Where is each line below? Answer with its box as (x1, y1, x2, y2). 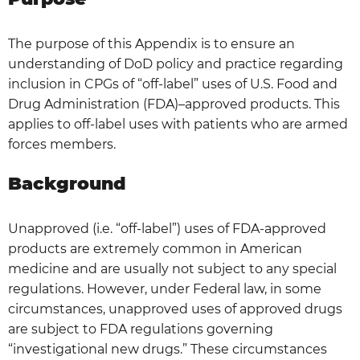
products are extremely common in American (8, 241, 302, 256)
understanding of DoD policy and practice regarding (8, 56, 343, 72)
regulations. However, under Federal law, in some (8, 281, 321, 297)
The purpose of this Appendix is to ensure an (8, 36, 295, 51)
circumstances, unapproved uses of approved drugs (8, 301, 342, 317)
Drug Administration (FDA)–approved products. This (8, 96, 340, 112)
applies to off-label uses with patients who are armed (8, 117, 348, 132)
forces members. (8, 137, 116, 152)
